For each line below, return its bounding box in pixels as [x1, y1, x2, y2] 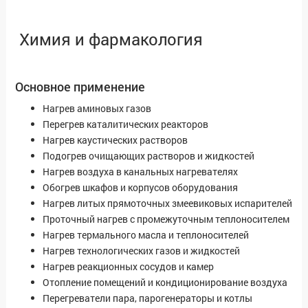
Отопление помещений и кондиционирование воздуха [43, 276, 287, 289]
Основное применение [15, 78, 145, 96]
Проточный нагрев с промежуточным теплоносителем [43, 212, 289, 226]
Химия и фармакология [19, 28, 203, 51]
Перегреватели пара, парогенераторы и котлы [43, 291, 252, 305]
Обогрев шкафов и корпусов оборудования [43, 181, 238, 195]
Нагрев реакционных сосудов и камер [43, 260, 214, 274]
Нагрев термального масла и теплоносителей [43, 228, 249, 242]
